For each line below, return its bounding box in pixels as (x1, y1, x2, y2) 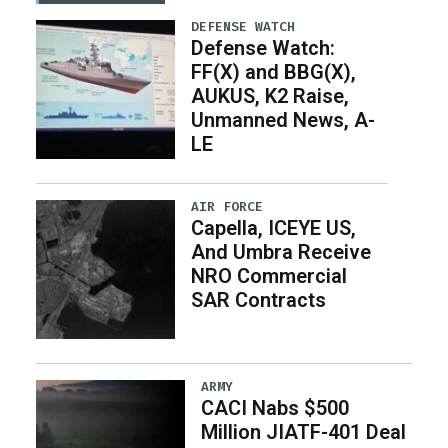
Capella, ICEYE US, (190, 215, 356, 240)
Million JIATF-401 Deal (201, 419, 407, 444)
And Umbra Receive (190, 239, 371, 264)
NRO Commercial (190, 263, 347, 288)
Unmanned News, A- (190, 108, 375, 132)
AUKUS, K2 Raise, (190, 84, 349, 108)
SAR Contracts (190, 287, 326, 312)
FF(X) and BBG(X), (190, 60, 356, 84)
